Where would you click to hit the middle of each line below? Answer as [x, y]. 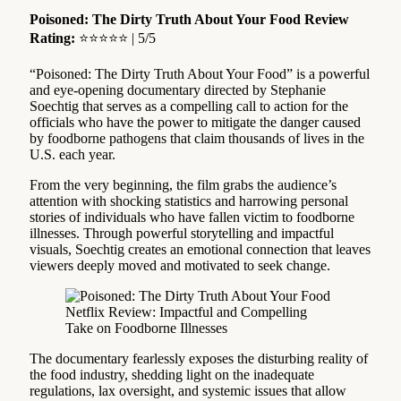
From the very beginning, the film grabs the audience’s [183, 184]
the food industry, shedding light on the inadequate [172, 374]
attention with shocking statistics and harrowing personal [189, 200]
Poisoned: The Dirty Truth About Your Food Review [189, 19]
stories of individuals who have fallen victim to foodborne [192, 217]
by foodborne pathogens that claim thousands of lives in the [197, 138]
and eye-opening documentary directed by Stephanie [178, 90]
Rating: [54, 38]
